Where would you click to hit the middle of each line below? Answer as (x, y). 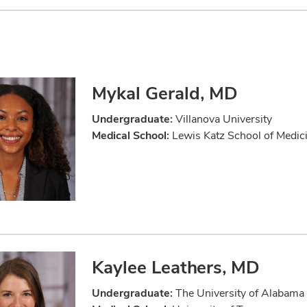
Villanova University (222, 119)
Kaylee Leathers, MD (176, 268)
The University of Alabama (238, 293)
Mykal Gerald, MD (165, 94)
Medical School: (131, 136)
